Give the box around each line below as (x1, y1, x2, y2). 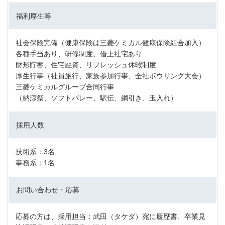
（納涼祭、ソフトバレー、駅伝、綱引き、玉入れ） (16, 93, 177, 102)
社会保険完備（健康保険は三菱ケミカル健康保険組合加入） (16, 38, 205, 47)
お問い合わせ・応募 (16, 185, 79, 194)
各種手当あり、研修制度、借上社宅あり (16, 49, 142, 58)
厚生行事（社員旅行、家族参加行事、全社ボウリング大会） (16, 71, 205, 80)
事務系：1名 (16, 158, 55, 167)
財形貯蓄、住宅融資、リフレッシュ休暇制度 (16, 60, 156, 69)
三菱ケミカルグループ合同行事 (16, 82, 114, 91)
